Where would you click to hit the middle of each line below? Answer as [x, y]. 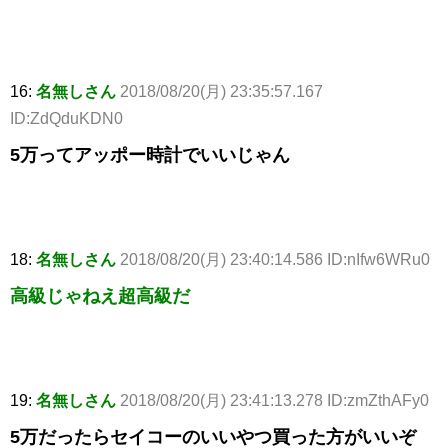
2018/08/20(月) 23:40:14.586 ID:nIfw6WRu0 [275, 260]
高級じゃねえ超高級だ [100, 296]
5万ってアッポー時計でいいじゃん [150, 155]
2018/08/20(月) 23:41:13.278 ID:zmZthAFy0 [274, 401]
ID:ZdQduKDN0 [66, 119]
